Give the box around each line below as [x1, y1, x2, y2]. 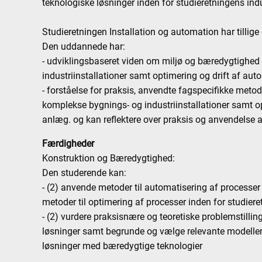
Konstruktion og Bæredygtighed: [42, 153, 175, 164]
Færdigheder [42, 138, 95, 149]
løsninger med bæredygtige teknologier [42, 240, 203, 251]
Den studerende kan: [42, 167, 127, 178]
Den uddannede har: [42, 41, 126, 52]
